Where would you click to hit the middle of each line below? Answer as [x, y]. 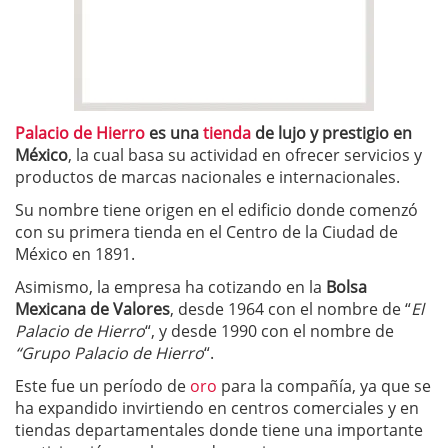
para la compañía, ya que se [324, 386]
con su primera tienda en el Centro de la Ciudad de [206, 232]
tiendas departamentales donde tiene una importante [219, 430]
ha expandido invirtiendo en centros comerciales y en [217, 408]
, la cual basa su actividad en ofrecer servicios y [245, 155]
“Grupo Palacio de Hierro [109, 353]
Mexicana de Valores [92, 309]
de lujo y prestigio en [331, 133]
